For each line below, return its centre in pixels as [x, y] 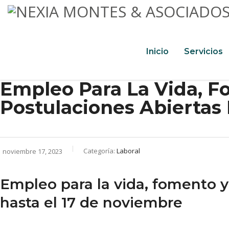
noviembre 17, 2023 [32, 151]
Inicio [157, 51]
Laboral [128, 151]
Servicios [203, 51]
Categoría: [100, 151]
